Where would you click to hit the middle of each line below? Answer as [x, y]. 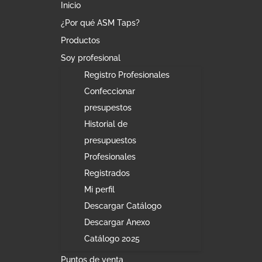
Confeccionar [109, 91]
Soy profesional [90, 58]
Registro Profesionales [127, 75]
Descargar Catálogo [123, 206]
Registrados [107, 173]
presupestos [108, 107]
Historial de [106, 124]
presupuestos [110, 140]
